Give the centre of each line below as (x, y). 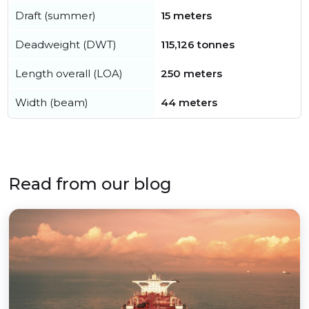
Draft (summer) (56, 16)
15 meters (186, 16)
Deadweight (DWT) (66, 45)
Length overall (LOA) (69, 74)
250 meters (191, 74)
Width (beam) (52, 103)
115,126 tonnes (198, 45)
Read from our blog (90, 184)
